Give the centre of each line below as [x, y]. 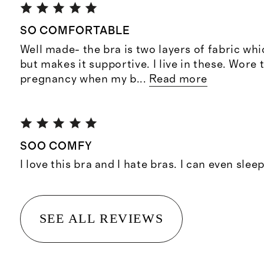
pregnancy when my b [78, 79]
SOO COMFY [56, 147]
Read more [179, 79]
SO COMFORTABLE [75, 31]
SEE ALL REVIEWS [101, 219]
